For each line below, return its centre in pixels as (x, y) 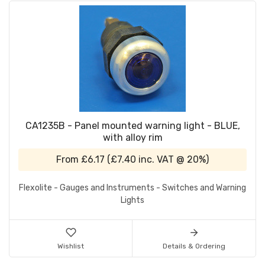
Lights (132, 201)
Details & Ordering (194, 246)
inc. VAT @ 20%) (172, 160)
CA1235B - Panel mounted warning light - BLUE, (132, 126)
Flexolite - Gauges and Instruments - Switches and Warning (132, 188)
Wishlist (71, 246)
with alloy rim (132, 138)
